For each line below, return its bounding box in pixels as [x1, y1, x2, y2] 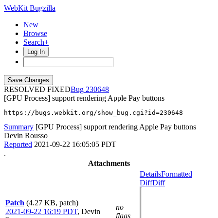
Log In [27, 48, 45, 55]
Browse [23, 29, 47, 37]
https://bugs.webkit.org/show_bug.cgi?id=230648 [4, 109, 183, 116]
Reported [4, 140, 32, 148]
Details [140, 170, 161, 178]
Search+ [23, 38, 49, 46]
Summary [4, 123, 34, 131]
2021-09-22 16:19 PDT [5, 207, 77, 216]
